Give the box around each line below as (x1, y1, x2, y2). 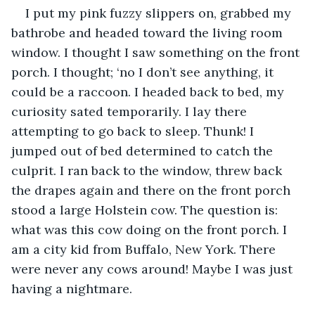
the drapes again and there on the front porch (11, 181, 294, 198)
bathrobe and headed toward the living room (11, 24, 286, 41)
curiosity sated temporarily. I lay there (11, 103, 250, 120)
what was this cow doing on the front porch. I (11, 221, 290, 238)
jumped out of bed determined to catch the (11, 142, 276, 159)
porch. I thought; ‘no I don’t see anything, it (11, 63, 277, 80)
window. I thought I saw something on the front (11, 44, 303, 60)
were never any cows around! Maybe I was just (11, 260, 296, 277)
